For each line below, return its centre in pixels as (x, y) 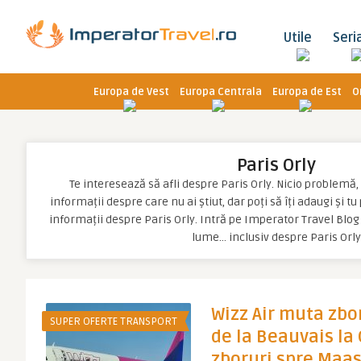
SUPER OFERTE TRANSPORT (114, 322)
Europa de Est (307, 92)
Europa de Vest (131, 92)
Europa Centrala (221, 92)
